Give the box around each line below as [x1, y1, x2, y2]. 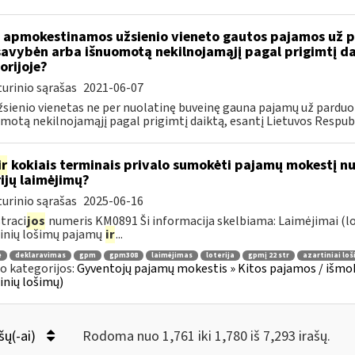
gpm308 [109, 250, 138, 261]
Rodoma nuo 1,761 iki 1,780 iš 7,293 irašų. [82, 326, 330, 346]
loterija [205, 250, 235, 261]
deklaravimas [14, 250, 66, 261]
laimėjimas [151, 250, 193, 261]
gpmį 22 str [247, 250, 289, 261]
